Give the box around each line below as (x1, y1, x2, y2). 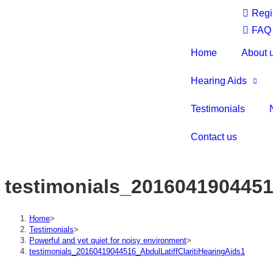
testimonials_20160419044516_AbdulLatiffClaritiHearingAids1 (29, 246, 245, 256)
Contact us (191, 132, 237, 142)
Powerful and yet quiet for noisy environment (29, 235, 186, 245)
